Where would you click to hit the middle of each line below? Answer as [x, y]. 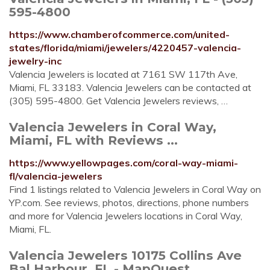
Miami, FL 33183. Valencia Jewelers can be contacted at [130, 87]
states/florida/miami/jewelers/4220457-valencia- [125, 48]
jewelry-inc [35, 61]
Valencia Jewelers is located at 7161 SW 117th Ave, [123, 74]
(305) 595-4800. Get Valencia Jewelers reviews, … [118, 101]
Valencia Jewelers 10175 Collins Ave [125, 255]
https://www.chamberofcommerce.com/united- [119, 34]
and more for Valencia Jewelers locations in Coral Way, [126, 216]
